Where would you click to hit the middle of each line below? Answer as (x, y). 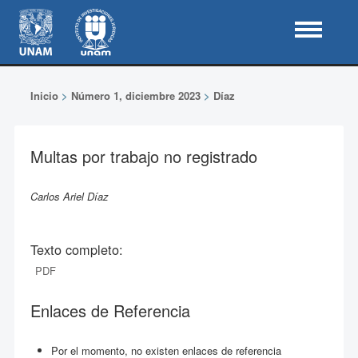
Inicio (44, 95)
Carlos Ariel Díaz (69, 196)
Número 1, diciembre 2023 (135, 95)
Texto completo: (76, 249)
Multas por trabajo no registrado (143, 156)
